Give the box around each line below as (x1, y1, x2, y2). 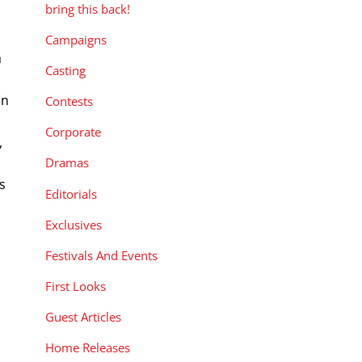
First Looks (45, 278, 106, 295)
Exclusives (45, 216, 102, 233)
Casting (45, 62, 86, 79)
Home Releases (45, 339, 130, 356)
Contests (45, 93, 93, 110)
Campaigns (45, 31, 107, 48)
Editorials (45, 185, 97, 202)
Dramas (45, 154, 89, 171)
